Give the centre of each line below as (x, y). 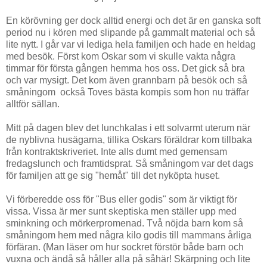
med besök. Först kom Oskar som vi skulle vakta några (121, 56)
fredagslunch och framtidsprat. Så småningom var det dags (130, 163)
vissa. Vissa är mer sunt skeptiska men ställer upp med (121, 211)
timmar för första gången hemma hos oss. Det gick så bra (125, 68)
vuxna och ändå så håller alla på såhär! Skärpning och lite (128, 259)
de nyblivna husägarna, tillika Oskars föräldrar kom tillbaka (129, 139)
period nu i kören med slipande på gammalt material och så (131, 32)
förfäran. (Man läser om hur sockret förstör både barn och (125, 247)
